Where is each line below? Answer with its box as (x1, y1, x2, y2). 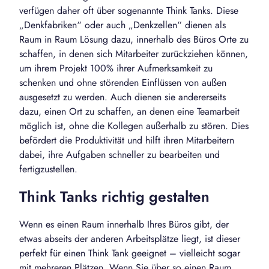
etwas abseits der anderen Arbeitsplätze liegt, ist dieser (19, 232, 240, 246)
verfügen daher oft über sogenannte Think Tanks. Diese (19, 4, 238, 18)
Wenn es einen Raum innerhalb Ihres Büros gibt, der (19, 217, 229, 232)
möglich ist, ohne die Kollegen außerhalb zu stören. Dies (19, 119, 249, 133)
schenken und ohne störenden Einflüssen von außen (19, 76, 226, 90)
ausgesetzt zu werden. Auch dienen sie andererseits (19, 90, 226, 104)
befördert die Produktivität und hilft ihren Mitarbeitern (19, 133, 234, 148)
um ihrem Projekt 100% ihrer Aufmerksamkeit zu (19, 61, 213, 76)
